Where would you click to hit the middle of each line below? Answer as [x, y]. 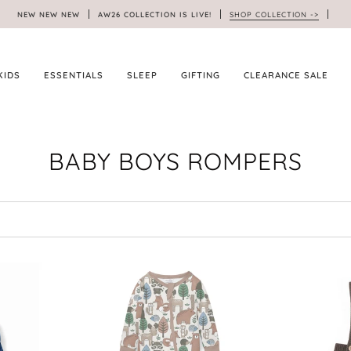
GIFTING [201, 75]
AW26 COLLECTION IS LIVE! [154, 14]
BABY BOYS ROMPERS [175, 162]
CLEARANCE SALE [286, 75]
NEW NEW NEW [51, 14]
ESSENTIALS [74, 75]
